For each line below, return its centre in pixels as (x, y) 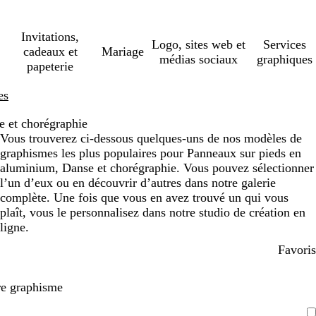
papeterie (50, 66)
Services (284, 44)
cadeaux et (50, 51)
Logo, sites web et (198, 44)
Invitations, (50, 37)
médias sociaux (198, 59)
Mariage (123, 51)
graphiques (284, 59)
